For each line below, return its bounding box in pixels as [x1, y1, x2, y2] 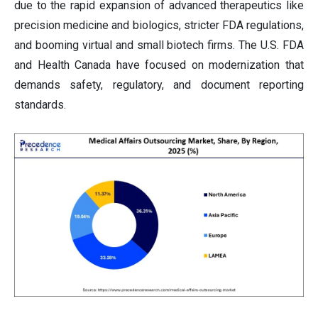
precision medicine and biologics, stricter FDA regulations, [14, 18, 304, 33]
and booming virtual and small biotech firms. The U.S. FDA [14, 38, 304, 53]
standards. [14, 98, 66, 112]
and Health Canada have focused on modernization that [14, 58, 304, 72]
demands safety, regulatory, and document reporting [14, 78, 304, 92]
